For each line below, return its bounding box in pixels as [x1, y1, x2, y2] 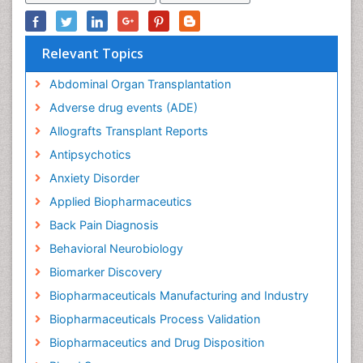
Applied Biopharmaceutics [49, 194, 192, 209]
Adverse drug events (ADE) [49, 100, 198, 115]
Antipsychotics [49, 147, 131, 162]
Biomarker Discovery [49, 265, 162, 280]
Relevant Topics [42, 45, 143, 63]
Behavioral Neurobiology [49, 241, 183, 256]
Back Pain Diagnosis [49, 218, 159, 233]
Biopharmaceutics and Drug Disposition [49, 335, 264, 350]
